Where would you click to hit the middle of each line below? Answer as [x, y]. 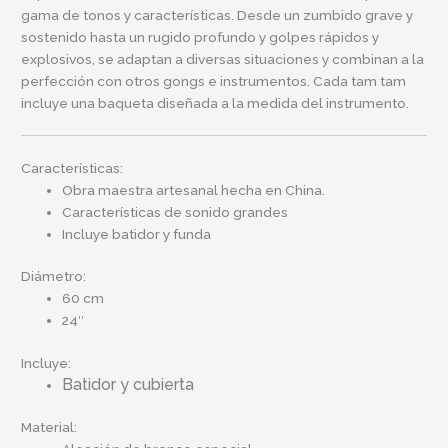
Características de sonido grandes [175, 211]
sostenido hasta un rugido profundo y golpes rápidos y [200, 36]
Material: [49, 427]
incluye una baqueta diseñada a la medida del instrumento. [215, 102]
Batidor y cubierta [128, 384]
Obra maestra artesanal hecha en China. [194, 189]
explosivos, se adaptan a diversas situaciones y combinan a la [223, 58]
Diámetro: [54, 276]
